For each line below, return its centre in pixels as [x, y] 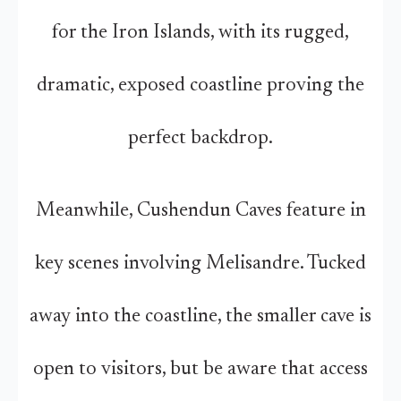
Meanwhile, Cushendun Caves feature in [200, 211]
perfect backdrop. [200, 139]
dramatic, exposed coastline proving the [200, 86]
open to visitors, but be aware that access [200, 370]
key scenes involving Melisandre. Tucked [200, 264]
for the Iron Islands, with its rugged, [200, 33]
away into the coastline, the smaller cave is [200, 317]
